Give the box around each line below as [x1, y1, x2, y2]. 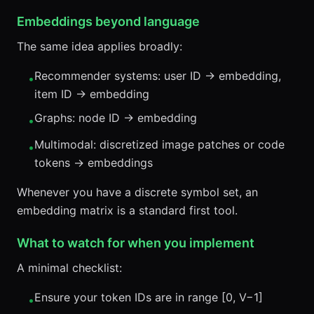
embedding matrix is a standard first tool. [17, 203, 238, 217]
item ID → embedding [34, 87, 149, 101]
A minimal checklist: [17, 261, 122, 275]
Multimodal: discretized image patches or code [34, 137, 285, 151]
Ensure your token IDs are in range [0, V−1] [34, 290, 263, 304]
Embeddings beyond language [17, 14, 200, 29]
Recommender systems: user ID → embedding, [34, 69, 281, 83]
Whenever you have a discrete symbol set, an [17, 185, 258, 199]
